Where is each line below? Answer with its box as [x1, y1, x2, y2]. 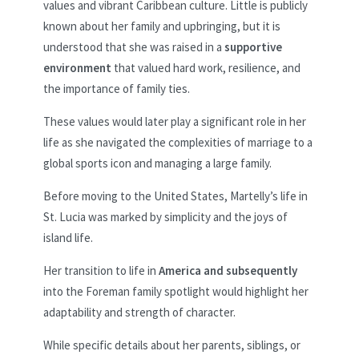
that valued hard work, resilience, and [111, 60, 301, 76]
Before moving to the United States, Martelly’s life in [43, 188, 308, 204]
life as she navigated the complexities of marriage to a [43, 135, 313, 151]
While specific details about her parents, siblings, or [43, 337, 301, 353]
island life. [43, 230, 93, 246]
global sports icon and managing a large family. [43, 155, 272, 171]
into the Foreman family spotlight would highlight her [43, 284, 309, 300]
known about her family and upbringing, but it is [43, 18, 280, 34]
